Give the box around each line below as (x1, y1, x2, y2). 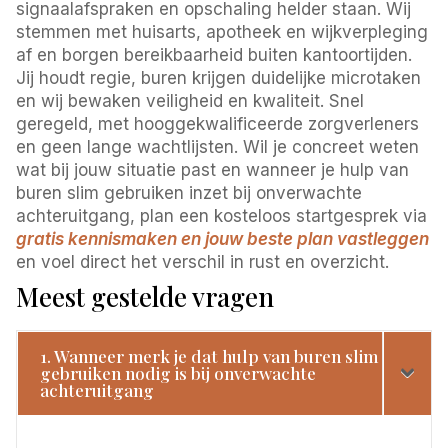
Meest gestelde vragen (16, 278, 275, 314)
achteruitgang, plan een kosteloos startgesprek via (16, 205, 428, 226)
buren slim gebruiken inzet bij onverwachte (16, 182, 363, 203)
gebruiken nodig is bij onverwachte (40, 361, 317, 384)
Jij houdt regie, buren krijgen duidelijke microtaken (16, 67, 422, 88)
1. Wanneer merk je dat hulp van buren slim (40, 344, 379, 367)
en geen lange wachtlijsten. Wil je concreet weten (16, 136, 420, 157)
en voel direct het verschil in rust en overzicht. (16, 251, 390, 272)
